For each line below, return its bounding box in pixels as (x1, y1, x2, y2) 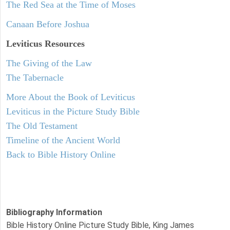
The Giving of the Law (6, 57, 92, 68)
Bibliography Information (6, 207, 102, 217)
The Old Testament (6, 120, 78, 131)
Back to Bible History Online (6, 149, 116, 160)
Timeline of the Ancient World (6, 135, 120, 145)
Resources (42, 38, 85, 49)
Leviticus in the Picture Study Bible (6, 106, 140, 117)
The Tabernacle (6, 72, 64, 83)
